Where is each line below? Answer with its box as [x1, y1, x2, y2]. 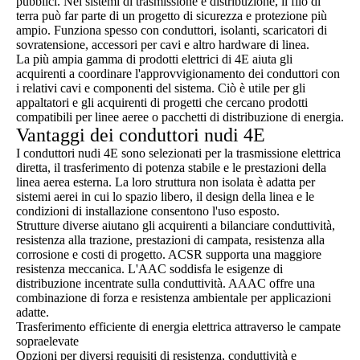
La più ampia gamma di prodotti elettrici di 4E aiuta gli [16, 52, 292, 66]
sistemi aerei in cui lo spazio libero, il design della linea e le [16, 190, 314, 203]
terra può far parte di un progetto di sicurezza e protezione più [16, 9, 327, 22]
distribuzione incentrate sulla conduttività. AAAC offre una [16, 276, 315, 290]
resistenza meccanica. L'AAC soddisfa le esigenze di [16, 262, 283, 276]
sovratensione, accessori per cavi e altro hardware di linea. [16, 38, 309, 51]
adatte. [16, 305, 49, 319]
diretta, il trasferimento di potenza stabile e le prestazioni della [16, 161, 326, 174]
